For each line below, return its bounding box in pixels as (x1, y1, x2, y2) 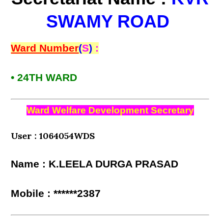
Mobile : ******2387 (11, 188, 101, 199)
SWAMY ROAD (46, 11, 174, 31)
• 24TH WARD (11, 72, 78, 83)
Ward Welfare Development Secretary (26, 105, 194, 115)
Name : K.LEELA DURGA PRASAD (11, 158, 179, 170)
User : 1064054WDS (11, 130, 95, 141)
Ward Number (11, 42, 79, 54)
